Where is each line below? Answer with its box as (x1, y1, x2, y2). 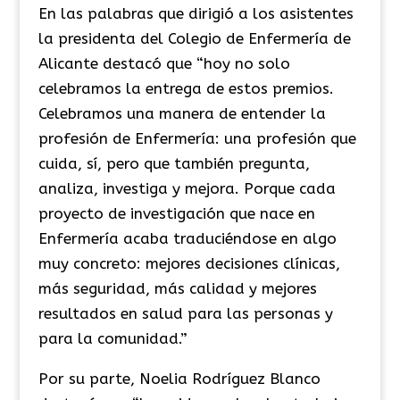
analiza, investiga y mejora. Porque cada (37, 179, 336, 197)
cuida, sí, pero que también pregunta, (37, 154, 310, 172)
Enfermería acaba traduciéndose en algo (37, 229, 337, 247)
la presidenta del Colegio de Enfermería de (37, 29, 351, 47)
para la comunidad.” (37, 329, 187, 347)
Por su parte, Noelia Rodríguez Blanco (37, 369, 321, 387)
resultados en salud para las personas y (37, 304, 333, 322)
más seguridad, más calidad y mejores (37, 279, 317, 297)
